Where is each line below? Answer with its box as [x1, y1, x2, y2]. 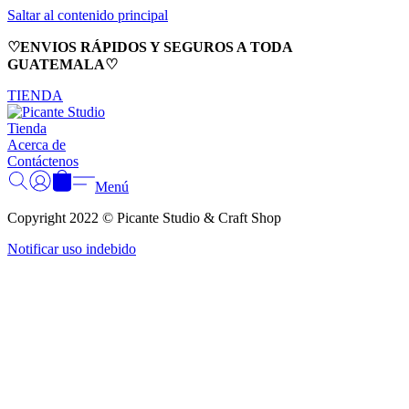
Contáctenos [7, 153, 79, 169]
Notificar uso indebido [7, 241, 136, 257]
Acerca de [7, 137, 66, 152]
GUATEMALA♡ [7, 57, 121, 72]
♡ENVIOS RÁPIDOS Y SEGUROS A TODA [7, 39, 292, 55]
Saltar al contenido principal [7, 7, 168, 23]
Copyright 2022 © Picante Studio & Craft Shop [7, 210, 281, 225]
